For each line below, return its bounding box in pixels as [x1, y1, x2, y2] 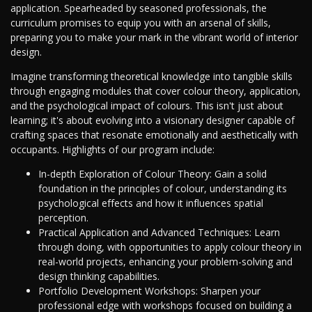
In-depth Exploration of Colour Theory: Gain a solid [38, 167, 267, 181]
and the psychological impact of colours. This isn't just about [10, 99, 283, 113]
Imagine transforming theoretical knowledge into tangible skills [10, 70, 292, 84]
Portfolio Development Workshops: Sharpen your [38, 284, 260, 298]
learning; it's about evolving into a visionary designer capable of [10, 114, 295, 127]
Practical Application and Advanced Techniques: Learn [38, 226, 280, 240]
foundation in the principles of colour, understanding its [38, 182, 287, 196]
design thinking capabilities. [38, 270, 159, 283]
